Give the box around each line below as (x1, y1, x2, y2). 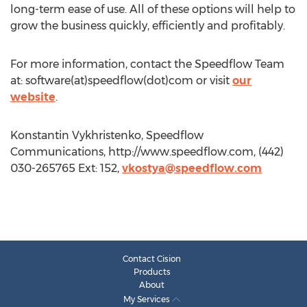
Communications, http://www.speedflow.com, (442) (10, 145, 284, 158)
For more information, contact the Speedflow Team (10, 58, 284, 71)
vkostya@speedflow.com (122, 162, 262, 175)
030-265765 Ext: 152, (10, 162, 122, 175)
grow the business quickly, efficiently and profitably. (10, 19, 285, 32)
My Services (123, 294, 172, 304)
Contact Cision (123, 254, 181, 264)
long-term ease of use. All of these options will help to (10, 3, 295, 16)
